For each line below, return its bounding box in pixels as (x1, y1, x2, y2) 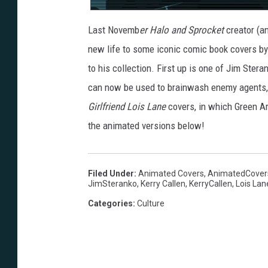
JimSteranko (88, 179, 137, 189)
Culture (137, 199, 165, 209)
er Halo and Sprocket (139, 24, 224, 36)
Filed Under (88, 169, 134, 179)
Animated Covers (138, 169, 204, 179)
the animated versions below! (88, 120, 205, 132)
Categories (88, 199, 133, 209)
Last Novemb (88, 24, 139, 36)
